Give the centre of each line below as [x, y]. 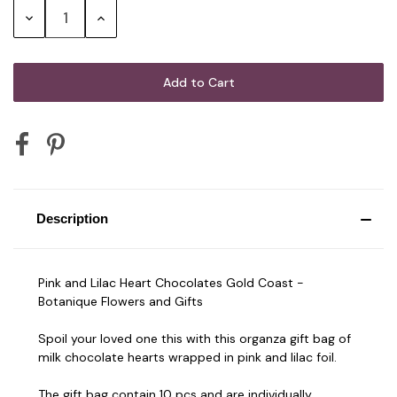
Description [72, 218]
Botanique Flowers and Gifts [121, 301]
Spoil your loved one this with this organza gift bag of [195, 338]
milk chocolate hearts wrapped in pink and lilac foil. [187, 357]
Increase [118, 17]
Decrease [50, 17]
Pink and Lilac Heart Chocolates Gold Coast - [171, 282]
